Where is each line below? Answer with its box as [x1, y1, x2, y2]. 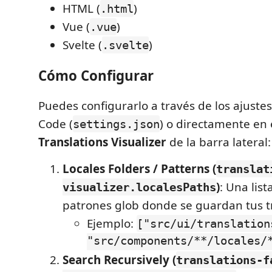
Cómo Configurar [38, 66, 154, 85]
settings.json [73, 117, 160, 131]
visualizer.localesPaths [63, 180, 216, 194]
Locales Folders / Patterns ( [63, 161, 216, 177]
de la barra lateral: [166, 134, 271, 150]
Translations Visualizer [38, 134, 166, 150]
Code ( [38, 116, 73, 132]
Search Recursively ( [63, 252, 176, 268]
